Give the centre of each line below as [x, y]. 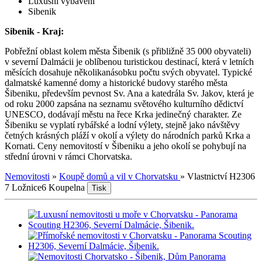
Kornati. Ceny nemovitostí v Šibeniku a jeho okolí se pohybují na [125, 146]
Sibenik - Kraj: [34, 31]
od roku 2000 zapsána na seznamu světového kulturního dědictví [124, 104]
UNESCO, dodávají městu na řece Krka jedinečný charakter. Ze [123, 114]
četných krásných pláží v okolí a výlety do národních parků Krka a [127, 135]
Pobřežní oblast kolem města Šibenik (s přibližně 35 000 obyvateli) [128, 51]
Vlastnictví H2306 [221, 176]
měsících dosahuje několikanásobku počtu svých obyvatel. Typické [128, 72]
